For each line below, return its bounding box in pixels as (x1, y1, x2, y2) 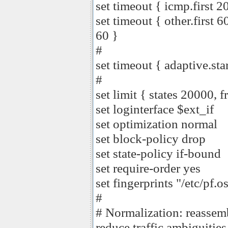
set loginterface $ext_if (96, 102, 214, 116)
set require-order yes (96, 161, 201, 175)
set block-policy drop (96, 131, 206, 146)
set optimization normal (96, 117, 217, 131)
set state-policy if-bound (96, 146, 221, 160)
